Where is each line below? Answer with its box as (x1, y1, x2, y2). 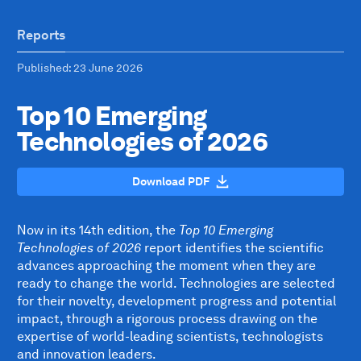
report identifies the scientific (144, 240, 324, 255)
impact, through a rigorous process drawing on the (17, 311, 317, 326)
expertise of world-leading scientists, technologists (17, 329, 323, 344)
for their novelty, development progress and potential (17, 293, 336, 309)
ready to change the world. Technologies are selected (17, 276, 335, 291)
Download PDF (132, 175, 210, 188)
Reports (17, 27, 65, 43)
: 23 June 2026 (68, 61, 143, 74)
